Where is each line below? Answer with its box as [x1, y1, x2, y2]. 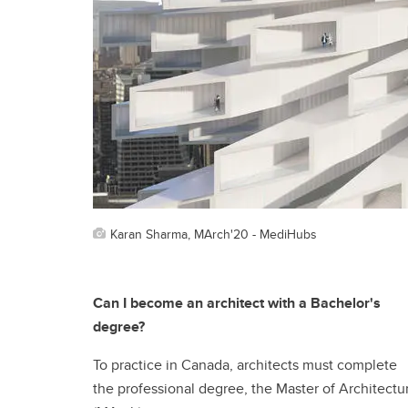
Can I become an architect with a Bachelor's [93, 291, 381, 313]
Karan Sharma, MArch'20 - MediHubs [110, 223, 317, 243]
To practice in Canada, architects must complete [93, 353, 397, 375]
